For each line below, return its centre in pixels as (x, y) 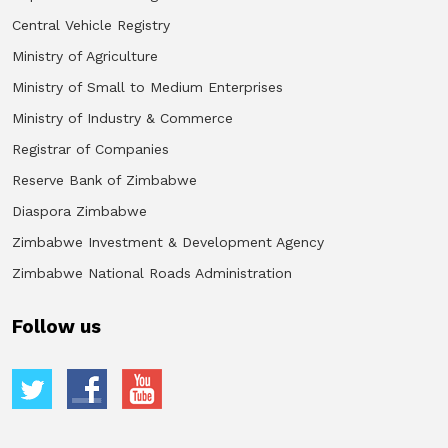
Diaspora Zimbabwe (79, 210)
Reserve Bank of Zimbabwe (104, 179)
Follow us (56, 326)
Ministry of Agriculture (85, 55)
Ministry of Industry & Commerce (122, 117)
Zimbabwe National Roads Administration (152, 272)
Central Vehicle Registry (91, 24)
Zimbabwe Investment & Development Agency (168, 241)
